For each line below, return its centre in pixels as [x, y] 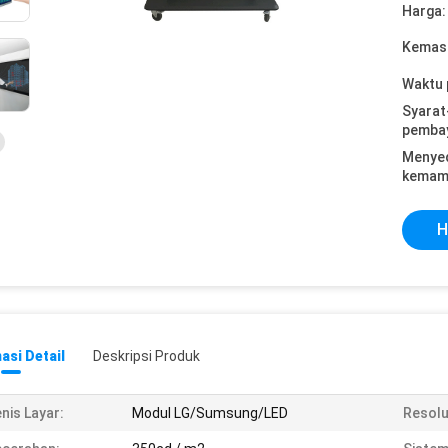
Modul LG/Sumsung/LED [210, 413]
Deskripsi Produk [146, 356]
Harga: [424, 11]
